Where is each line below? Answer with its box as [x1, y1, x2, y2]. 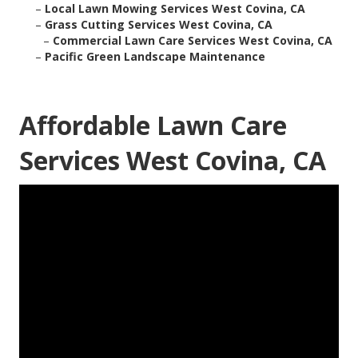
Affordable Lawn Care [19, 108, 287, 143]
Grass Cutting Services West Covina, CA [45, 17, 272, 33]
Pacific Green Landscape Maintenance [45, 49, 265, 65]
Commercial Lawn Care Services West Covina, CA [53, 33, 332, 49]
